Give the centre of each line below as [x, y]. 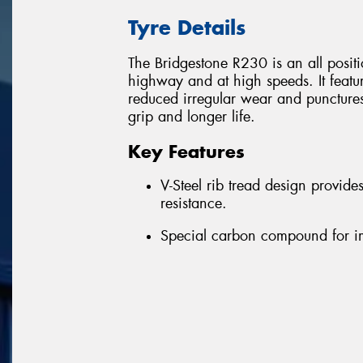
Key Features [186, 151]
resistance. [194, 204]
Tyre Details [187, 27]
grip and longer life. [192, 117]
